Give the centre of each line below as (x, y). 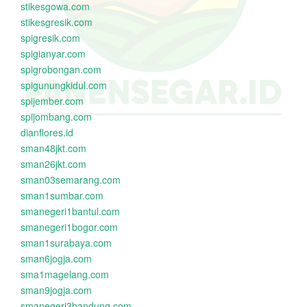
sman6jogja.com (56, 258)
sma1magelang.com (65, 274)
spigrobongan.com (61, 69)
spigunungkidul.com (64, 85)
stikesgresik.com (57, 22)
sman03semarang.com (71, 180)
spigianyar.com (53, 53)
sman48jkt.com (53, 148)
